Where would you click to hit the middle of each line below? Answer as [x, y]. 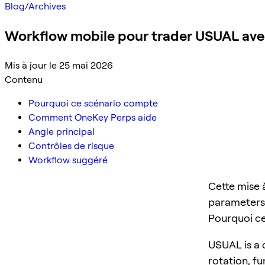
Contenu [24, 79]
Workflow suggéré [68, 160]
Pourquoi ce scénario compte [93, 103]
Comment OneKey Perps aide [93, 117]
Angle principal [62, 131]
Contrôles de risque [71, 146]
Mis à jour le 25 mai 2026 [59, 65]
